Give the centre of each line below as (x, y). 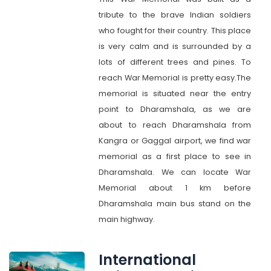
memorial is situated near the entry (175, 93)
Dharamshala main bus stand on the (175, 204)
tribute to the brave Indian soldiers (175, 15)
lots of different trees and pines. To (175, 62)
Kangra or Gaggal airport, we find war (175, 141)
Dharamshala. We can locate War (175, 172)
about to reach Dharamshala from (175, 125)
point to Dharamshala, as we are (175, 109)
